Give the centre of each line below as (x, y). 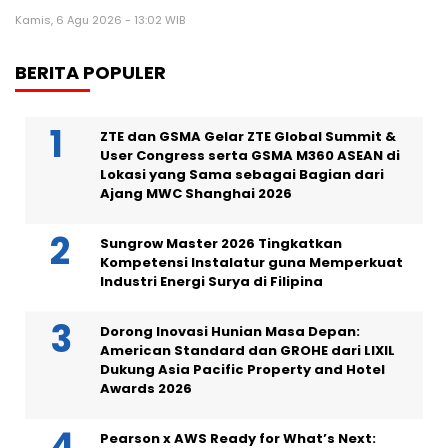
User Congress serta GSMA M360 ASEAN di (250, 155)
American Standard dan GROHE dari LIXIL (247, 350)
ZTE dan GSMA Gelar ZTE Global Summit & (248, 136)
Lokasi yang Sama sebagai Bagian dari (242, 174)
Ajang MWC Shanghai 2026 (196, 193)
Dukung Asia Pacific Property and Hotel (242, 369)
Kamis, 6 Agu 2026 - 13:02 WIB (100, 20)
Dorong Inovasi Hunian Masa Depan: (230, 331)
